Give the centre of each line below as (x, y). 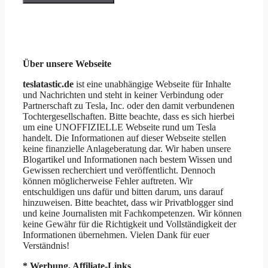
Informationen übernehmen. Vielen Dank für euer (116, 235)
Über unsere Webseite (67, 64)
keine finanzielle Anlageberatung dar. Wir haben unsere (127, 149)
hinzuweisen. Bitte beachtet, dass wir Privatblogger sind (128, 203)
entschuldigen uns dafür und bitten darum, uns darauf (123, 192)
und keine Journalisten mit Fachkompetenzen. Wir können (132, 214)
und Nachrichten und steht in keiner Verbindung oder (123, 95)
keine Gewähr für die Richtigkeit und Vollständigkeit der (130, 224)
